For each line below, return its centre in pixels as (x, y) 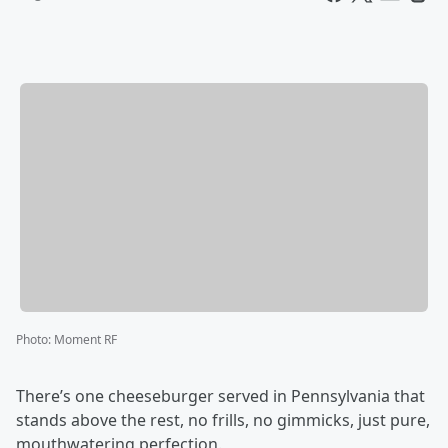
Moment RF (85, 340)
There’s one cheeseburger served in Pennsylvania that (220, 396)
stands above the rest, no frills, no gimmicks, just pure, (223, 420)
